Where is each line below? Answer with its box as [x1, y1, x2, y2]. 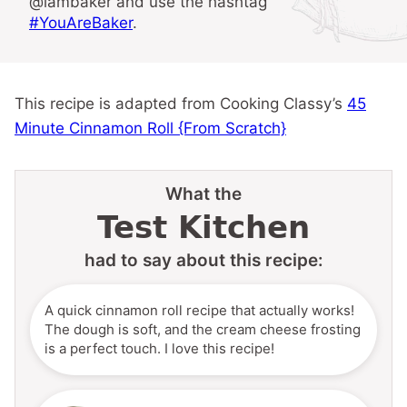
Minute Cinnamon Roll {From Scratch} [15, 118, 286, 137]
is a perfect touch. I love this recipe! [45, 340, 274, 358]
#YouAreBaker [29, 13, 133, 32]
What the [165, 183, 242, 204]
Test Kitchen [97, 208, 310, 245]
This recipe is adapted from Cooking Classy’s [15, 94, 347, 113]
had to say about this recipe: [84, 249, 323, 271]
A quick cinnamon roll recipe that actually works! [45, 302, 354, 320]
